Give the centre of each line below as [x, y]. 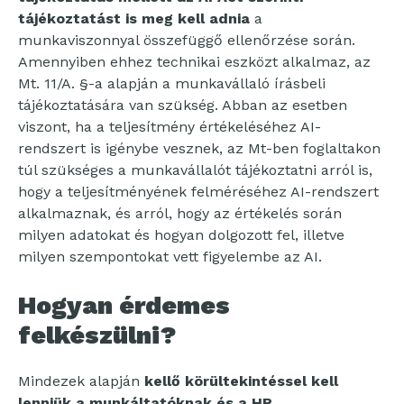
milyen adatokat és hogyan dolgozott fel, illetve [181, 235]
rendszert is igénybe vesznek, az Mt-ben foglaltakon [199, 149]
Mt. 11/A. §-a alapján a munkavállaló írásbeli [172, 84]
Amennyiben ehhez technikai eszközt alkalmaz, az [194, 62]
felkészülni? [97, 335]
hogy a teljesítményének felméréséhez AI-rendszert [198, 192]
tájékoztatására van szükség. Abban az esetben [183, 106]
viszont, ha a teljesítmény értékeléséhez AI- [170, 127]
